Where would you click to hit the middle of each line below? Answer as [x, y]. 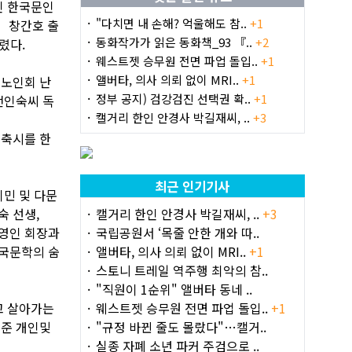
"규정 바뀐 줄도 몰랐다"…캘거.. [181, 326]
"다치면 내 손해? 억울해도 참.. [172, 23]
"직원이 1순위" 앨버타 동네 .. [174, 289]
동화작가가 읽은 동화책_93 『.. [175, 42]
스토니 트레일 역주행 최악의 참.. [181, 270]
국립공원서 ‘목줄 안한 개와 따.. [177, 232]
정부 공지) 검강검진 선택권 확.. [174, 98]
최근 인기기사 [192, 186]
